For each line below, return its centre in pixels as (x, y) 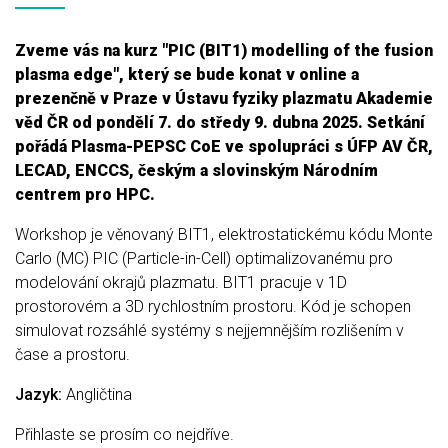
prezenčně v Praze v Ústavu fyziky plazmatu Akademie (224, 98)
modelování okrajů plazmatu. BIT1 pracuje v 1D (181, 282)
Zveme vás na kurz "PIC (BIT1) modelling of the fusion (224, 50)
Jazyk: (38, 394)
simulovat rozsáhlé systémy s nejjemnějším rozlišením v (209, 330)
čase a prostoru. (72, 354)
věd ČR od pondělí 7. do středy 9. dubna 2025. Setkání (220, 122)
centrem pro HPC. (85, 194)
